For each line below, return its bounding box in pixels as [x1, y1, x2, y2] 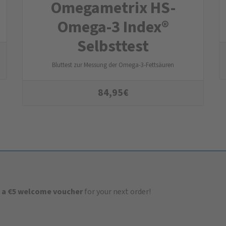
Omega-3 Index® [57, 16, 169, 37]
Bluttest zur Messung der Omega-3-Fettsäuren [52, 60, 174, 69]
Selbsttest [77, 35, 149, 56]
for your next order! [83, 186, 151, 197]
